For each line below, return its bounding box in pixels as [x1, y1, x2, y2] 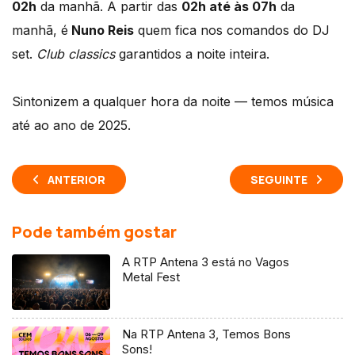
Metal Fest [122, 269, 181, 284]
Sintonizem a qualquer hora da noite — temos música [12, 93, 334, 109]
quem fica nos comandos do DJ [134, 21, 330, 38]
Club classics [36, 45, 115, 62]
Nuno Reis [68, 21, 134, 38]
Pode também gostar [12, 220, 177, 242]
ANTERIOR [48, 171, 105, 187]
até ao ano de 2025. [12, 116, 131, 133]
